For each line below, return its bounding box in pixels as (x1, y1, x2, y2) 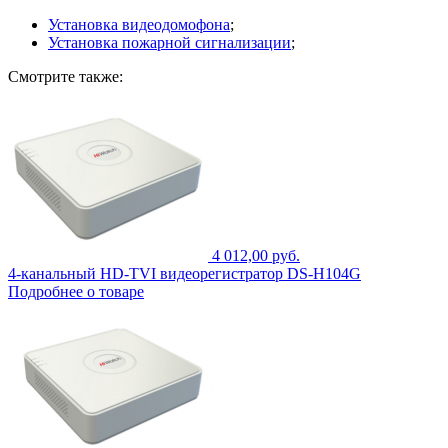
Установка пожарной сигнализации (48, 33, 291, 51)
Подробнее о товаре (8, 282, 144, 300)
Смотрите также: (8, 67, 123, 85)
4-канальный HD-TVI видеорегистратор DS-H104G (8, 264, 361, 282)
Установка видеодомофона (48, 15, 230, 33)
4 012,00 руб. (212, 246, 300, 264)
